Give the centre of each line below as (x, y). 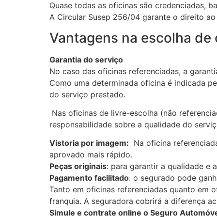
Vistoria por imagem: (89, 143)
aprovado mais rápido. (91, 155)
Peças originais (78, 166)
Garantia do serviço (86, 59)
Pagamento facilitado (89, 178)
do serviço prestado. (87, 94)
